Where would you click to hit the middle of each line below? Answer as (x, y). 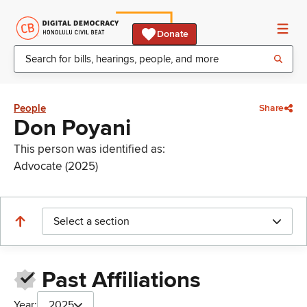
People (30, 108)
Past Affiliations (121, 281)
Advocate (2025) (56, 166)
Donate (173, 34)
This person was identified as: (89, 149)
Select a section (91, 221)
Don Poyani (72, 128)
